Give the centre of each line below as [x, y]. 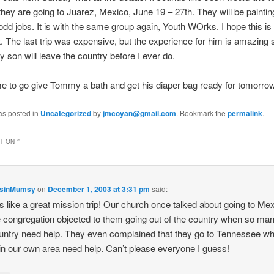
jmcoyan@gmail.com [139, 113]
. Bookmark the [202, 113]
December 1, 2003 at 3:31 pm [99, 189]
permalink [245, 113]
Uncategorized [65, 113]
